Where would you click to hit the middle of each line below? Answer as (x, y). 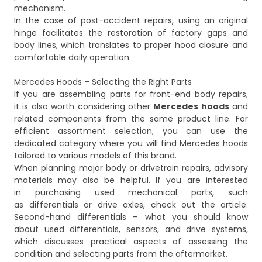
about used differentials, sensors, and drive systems (130, 230)
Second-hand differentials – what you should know (131, 217)
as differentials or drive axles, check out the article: (131, 205)
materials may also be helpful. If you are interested (131, 180)
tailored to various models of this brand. (95, 156)
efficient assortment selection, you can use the (131, 131)
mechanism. (40, 8)
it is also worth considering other (84, 107)
